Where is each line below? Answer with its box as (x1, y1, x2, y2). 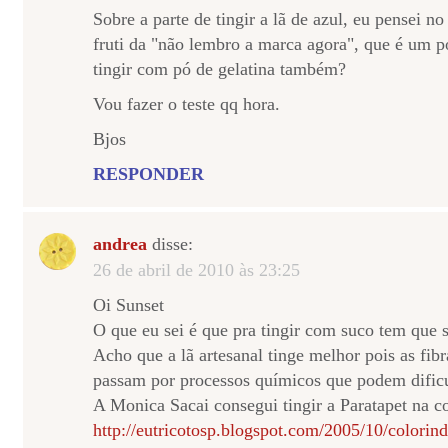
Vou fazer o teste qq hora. (93, 94, 280, 114)
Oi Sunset (93, 295, 164, 315)
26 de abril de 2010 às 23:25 (93, 260, 300, 280)
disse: (147, 234, 193, 254)
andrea (93, 234, 147, 254)
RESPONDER (93, 164, 204, 184)
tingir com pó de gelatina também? (93, 59, 346, 79)
